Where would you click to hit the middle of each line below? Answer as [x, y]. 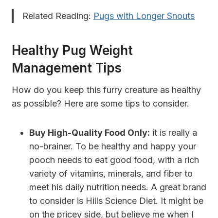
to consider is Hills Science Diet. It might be [116, 201]
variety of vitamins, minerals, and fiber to [111, 174]
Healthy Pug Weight [72, 51]
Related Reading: [58, 16]
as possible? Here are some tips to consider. [100, 104]
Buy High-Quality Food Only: [90, 133]
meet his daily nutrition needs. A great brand [118, 187]
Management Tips [67, 68]
